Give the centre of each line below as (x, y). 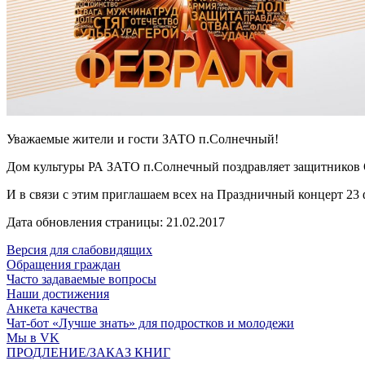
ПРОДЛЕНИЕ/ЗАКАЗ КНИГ (88, 353)
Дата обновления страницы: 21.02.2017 (116, 222)
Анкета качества (52, 309)
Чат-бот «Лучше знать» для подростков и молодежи (150, 323)
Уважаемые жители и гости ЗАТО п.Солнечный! (143, 139)
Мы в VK (33, 338)
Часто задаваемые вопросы (81, 279)
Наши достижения (58, 294)
